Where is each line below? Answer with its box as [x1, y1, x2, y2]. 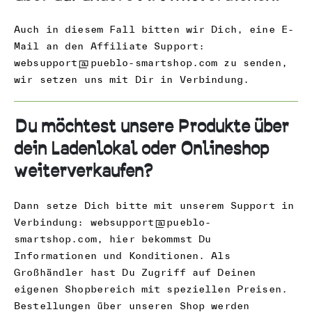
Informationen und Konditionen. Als [14, 249, 231, 261]
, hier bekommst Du [96, 233, 212, 244]
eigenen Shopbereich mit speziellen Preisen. [14, 283, 288, 295]
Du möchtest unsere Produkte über [14, 118, 289, 136]
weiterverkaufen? [14, 162, 153, 180]
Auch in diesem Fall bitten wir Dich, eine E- [14, 24, 295, 36]
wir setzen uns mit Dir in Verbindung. [14, 74, 250, 86]
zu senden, [217, 57, 288, 69]
